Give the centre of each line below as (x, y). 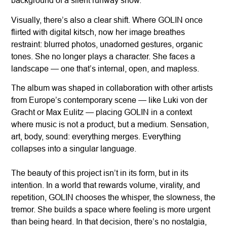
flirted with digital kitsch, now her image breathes (98, 32)
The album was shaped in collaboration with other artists (112, 88)
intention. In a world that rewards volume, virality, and (106, 185)
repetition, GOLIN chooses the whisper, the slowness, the (113, 197)
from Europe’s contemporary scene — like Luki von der (109, 100)
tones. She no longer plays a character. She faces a (103, 56)
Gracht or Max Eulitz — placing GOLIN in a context (102, 112)
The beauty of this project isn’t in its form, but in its (100, 173)
